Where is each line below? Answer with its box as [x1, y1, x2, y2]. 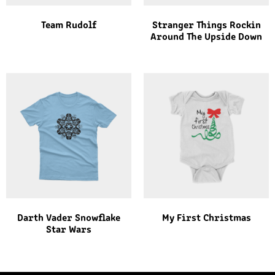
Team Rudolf [41, 20, 96, 31]
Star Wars [46, 225, 91, 235]
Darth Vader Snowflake [17, 213, 120, 223]
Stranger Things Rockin [152, 20, 261, 31]
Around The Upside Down [150, 32, 262, 42]
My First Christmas [161, 213, 251, 223]
